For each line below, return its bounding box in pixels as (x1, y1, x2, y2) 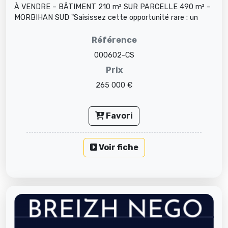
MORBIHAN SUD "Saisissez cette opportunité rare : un (14, 13, 198, 22)
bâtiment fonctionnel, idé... (14, 24, 105, 33)
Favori (104, 111, 133, 121)
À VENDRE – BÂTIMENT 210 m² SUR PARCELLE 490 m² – (14, 3, 211, 12)
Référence (91, 35, 137, 45)
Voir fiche (98, 142, 138, 153)
